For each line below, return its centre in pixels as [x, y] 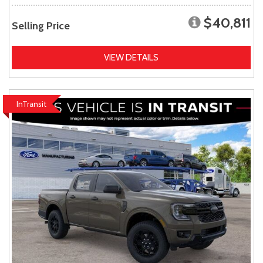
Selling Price [41, 26]
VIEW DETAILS [131, 58]
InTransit [31, 104]
